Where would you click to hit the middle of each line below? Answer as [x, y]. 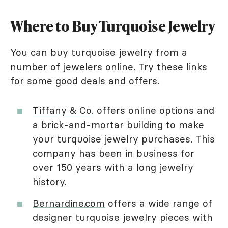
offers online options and [154, 111]
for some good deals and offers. [85, 81]
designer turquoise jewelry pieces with [123, 218]
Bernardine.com [69, 203]
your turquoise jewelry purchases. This [124, 139]
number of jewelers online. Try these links [109, 67]
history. [49, 182]
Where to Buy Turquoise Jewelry [112, 26]
